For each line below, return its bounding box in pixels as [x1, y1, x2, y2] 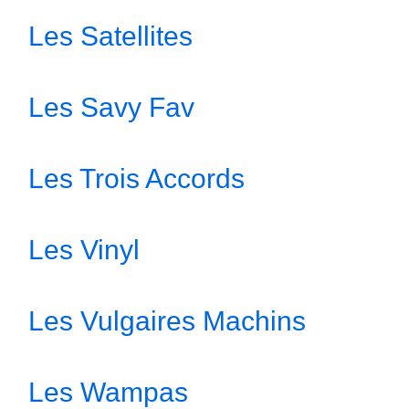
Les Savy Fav [28, 92, 194, 122]
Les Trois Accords [28, 163, 245, 194]
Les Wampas [28, 377, 188, 407]
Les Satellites [28, 21, 193, 51]
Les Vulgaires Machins [28, 306, 306, 336]
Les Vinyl [28, 235, 140, 265]
